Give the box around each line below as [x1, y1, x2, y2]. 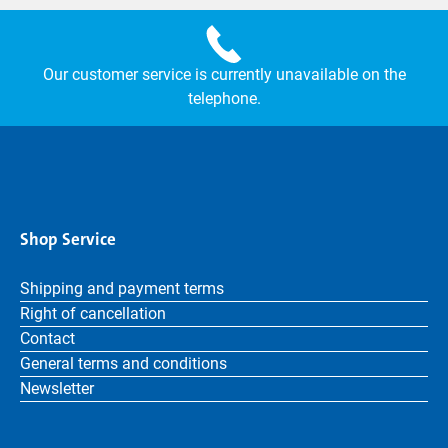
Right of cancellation [20, 304, 166, 323]
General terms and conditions [20, 354, 227, 373]
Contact [20, 329, 75, 348]
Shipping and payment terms [20, 279, 224, 298]
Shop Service [20, 228, 116, 250]
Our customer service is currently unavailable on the [42, 65, 406, 84]
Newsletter [20, 379, 94, 398]
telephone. [187, 89, 261, 108]
